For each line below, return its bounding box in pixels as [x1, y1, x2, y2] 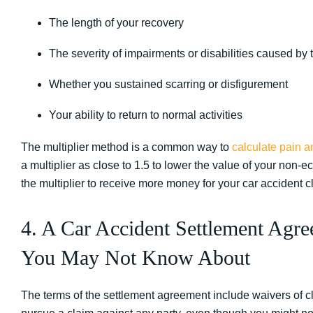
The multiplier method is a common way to [21, 141, 229, 153]
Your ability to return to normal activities [49, 109, 242, 121]
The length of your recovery [49, 17, 184, 29]
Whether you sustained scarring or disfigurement [49, 78, 288, 90]
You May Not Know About [21, 246, 250, 269]
